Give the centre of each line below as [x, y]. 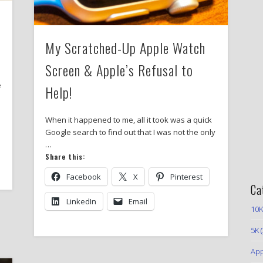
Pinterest [187, 177]
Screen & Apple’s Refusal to [119, 70]
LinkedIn [82, 202]
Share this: [65, 157]
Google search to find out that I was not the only [131, 132]
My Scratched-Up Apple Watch [126, 48]
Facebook [84, 177]
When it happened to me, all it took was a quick [129, 120]
